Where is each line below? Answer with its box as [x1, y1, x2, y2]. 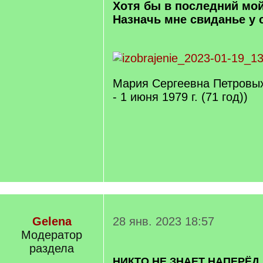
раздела [29, 242, 74, 255]
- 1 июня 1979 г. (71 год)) [113, 90, 248, 103]
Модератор [21, 228, 82, 241]
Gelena [32, 215, 72, 228]
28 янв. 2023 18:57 [113, 215, 214, 228]
